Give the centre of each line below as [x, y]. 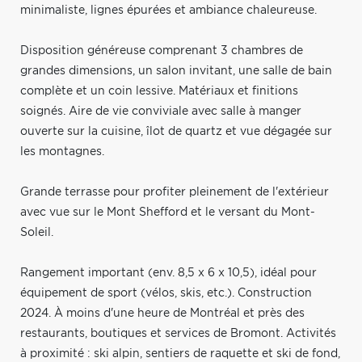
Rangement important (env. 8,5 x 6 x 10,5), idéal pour [168, 273]
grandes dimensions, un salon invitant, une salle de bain [176, 71]
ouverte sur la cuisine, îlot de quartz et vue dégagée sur [176, 131]
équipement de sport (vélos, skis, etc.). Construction [166, 293]
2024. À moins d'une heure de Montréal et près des [162, 313]
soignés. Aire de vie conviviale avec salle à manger [161, 111]
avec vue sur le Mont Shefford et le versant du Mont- [168, 212]
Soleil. [37, 232]
